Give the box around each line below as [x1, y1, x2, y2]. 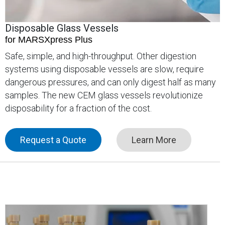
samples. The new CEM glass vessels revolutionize [5, 90, 203, 101]
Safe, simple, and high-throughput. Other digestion [5, 51, 196, 62]
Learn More [132, 135, 176, 146]
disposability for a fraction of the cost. [5, 103, 152, 114]
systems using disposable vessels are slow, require [5, 64, 204, 75]
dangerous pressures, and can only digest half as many [5, 77, 216, 88]
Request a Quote [20, 135, 86, 146]
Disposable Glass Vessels [5, 22, 119, 35]
